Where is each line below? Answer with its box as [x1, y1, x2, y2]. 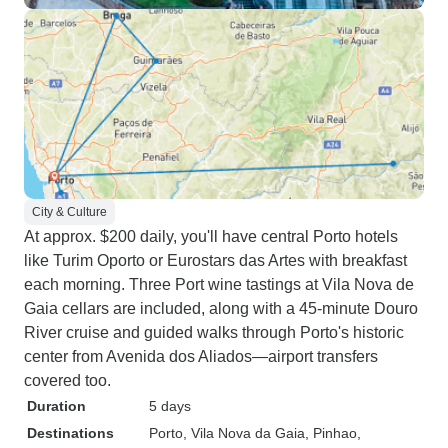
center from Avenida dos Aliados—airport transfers [24, 348, 378, 365]
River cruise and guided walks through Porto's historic [24, 324, 404, 341]
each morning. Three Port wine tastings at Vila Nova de [24, 276, 414, 293]
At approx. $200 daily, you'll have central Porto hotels [24, 228, 398, 245]
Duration [27, 398, 86, 414]
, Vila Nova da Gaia [183, 425, 305, 441]
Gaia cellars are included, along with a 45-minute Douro [24, 300, 418, 317]
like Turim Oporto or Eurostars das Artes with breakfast [24, 252, 407, 269]
